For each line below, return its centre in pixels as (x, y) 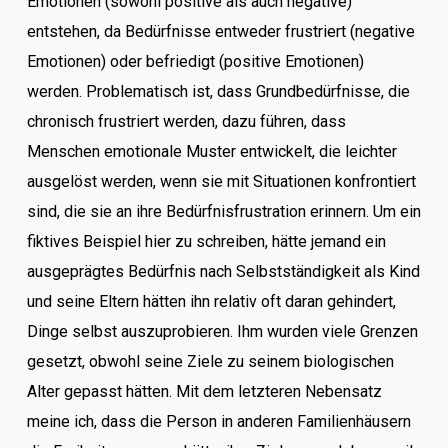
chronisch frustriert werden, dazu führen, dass (186, 121)
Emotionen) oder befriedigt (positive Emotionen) (195, 61)
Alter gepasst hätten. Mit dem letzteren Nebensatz (204, 391)
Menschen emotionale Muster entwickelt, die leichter (211, 151)
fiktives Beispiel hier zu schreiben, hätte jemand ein (206, 241)
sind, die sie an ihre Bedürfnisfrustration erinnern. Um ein (223, 211)
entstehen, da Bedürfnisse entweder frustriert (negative (220, 31)
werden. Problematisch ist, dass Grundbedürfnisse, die (218, 91)
